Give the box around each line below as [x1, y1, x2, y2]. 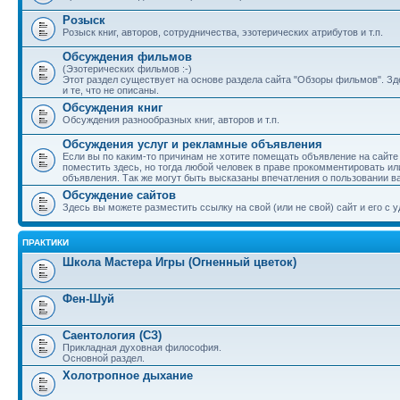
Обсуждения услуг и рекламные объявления [62, 137, 322, 151]
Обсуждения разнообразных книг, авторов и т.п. [62, 114, 279, 125]
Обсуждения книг [62, 101, 162, 114]
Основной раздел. [62, 353, 145, 363]
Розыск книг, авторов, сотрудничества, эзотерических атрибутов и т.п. [62, 27, 383, 37]
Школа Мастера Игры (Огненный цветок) [62, 255, 296, 269]
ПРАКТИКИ [22, 237, 69, 247]
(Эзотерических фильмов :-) [62, 63, 192, 74]
